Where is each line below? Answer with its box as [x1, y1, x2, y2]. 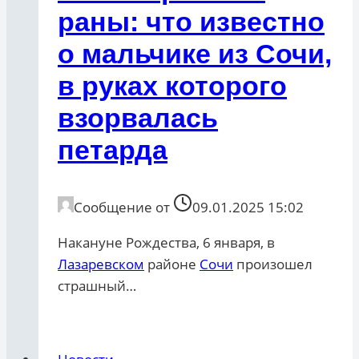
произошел [233, 255, 313, 274]
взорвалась [58, 103, 218, 134]
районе [144, 255, 200, 274]
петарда [58, 135, 167, 166]
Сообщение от [74, 198, 170, 217]
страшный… [58, 276, 136, 296]
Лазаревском [58, 255, 144, 274]
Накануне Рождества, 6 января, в [58, 233, 275, 252]
